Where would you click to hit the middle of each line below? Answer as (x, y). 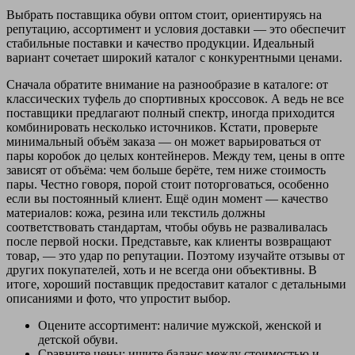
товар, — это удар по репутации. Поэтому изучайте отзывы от (176, 255)
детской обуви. (78, 339)
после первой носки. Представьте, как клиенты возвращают (169, 241)
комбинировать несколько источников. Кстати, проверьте (162, 127)
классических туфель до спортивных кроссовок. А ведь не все (175, 98)
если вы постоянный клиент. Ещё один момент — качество (167, 198)
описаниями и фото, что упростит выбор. (118, 298)
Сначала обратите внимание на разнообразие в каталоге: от (167, 84)
